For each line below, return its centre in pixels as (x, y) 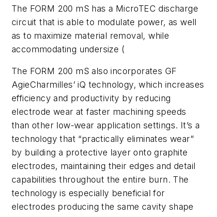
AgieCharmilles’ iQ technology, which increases (108, 85)
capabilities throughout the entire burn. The (100, 180)
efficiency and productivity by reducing (91, 98)
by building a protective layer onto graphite (100, 153)
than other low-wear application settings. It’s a (106, 125)
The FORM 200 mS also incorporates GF (94, 71)
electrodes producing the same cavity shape (103, 207)
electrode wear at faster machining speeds (99, 112)
